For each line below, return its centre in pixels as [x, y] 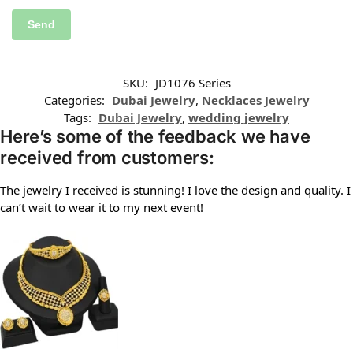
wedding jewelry [239, 117]
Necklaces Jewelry [255, 100]
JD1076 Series [193, 82]
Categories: [76, 100]
